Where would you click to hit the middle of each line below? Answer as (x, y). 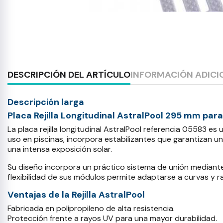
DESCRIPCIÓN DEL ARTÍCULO (69, 75)
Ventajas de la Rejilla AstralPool (77, 195)
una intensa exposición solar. (60, 149)
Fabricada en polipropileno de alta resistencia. (91, 208)
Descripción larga (46, 102)
